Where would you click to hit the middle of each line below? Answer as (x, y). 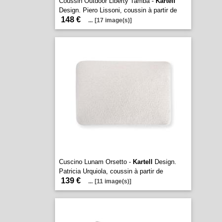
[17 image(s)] (113, 20)
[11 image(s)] (113, 181)
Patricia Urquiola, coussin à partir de (111, 171)
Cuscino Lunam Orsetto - (96, 162)
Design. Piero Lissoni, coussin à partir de (118, 10)
